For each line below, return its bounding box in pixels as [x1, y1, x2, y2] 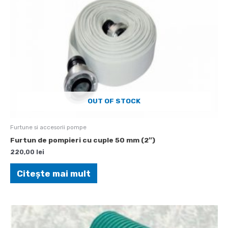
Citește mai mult [16, 168, 91, 179]
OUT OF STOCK [88, 96, 140, 105]
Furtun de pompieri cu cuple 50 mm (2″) [10, 135, 155, 144]
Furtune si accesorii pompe [10, 123, 87, 131]
